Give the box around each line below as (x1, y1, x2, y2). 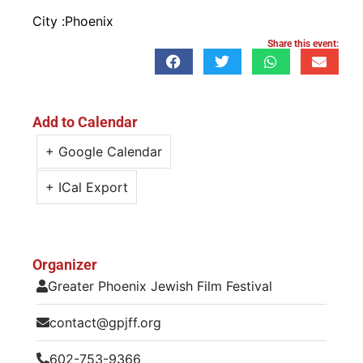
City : (32, 12, 65, 29)
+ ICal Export (45, 178, 128, 195)
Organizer (32, 255, 97, 273)
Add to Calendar (32, 113, 138, 130)
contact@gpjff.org (49, 314, 161, 331)
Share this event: (267, 37, 339, 49)
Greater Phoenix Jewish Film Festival (48, 277, 272, 294)
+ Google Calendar (45, 143, 162, 160)
